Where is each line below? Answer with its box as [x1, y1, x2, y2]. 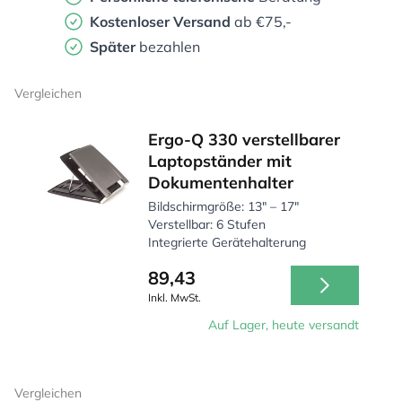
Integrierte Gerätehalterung [148, 234, 307, 250]
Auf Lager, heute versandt [208, 317, 359, 333]
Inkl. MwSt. [148, 291, 202, 304]
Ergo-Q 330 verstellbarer [148, 129, 341, 150]
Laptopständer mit [148, 151, 293, 171]
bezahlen [139, 38, 200, 56]
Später [90, 38, 139, 56]
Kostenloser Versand [90, 13, 231, 31]
